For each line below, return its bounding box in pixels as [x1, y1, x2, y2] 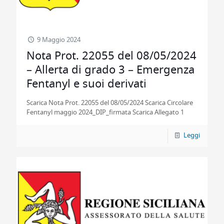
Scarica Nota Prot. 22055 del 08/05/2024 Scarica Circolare [26, 100, 193, 106]
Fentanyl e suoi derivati [26, 78, 146, 89]
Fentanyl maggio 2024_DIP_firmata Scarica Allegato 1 [26, 109, 190, 116]
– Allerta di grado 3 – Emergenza [26, 64, 194, 75]
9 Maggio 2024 [37, 37, 81, 43]
